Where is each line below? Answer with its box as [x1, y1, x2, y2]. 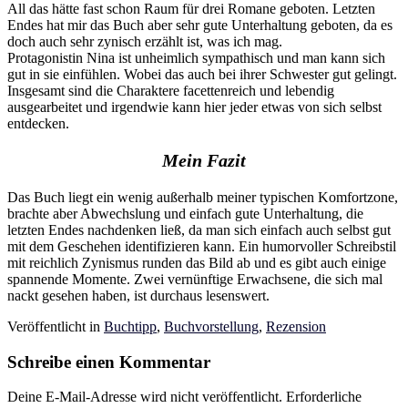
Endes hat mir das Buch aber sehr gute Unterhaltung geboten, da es [7, 16, 393, 33]
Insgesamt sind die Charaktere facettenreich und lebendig [7, 82, 334, 98]
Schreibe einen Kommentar [7, 352, 210, 372]
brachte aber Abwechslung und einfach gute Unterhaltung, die [7, 205, 363, 221]
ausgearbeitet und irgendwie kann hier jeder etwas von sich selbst [7, 98, 382, 115]
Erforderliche [286, 389, 362, 405]
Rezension [266, 318, 326, 334]
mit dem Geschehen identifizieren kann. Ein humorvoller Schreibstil [7, 238, 396, 254]
